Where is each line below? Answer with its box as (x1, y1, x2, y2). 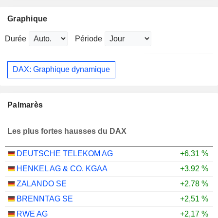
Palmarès (7, 101, 43, 109)
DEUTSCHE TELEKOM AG (17, 149, 113, 158)
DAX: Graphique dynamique (13, 65, 110, 74)
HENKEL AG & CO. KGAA (17, 164, 108, 173)
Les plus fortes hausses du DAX (7, 127, 127, 136)
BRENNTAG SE (17, 195, 73, 203)
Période (75, 34, 102, 43)
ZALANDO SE (17, 180, 67, 188)
